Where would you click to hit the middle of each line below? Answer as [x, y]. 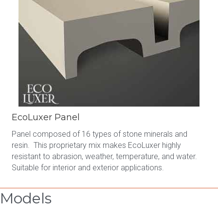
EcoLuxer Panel [46, 117]
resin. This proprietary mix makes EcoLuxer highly [96, 145]
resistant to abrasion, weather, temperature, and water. [105, 156]
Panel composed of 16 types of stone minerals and [100, 134]
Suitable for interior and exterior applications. [88, 167]
